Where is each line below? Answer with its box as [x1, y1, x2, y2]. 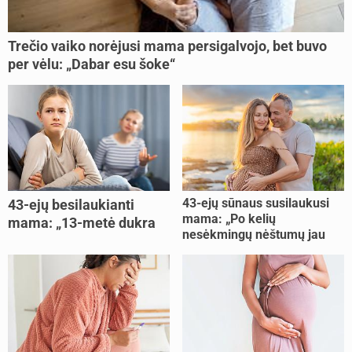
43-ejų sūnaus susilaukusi [182, 196, 329, 211]
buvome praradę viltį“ [182, 243, 303, 258]
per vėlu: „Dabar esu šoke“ [8, 56, 175, 73]
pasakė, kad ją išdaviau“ [8, 233, 161, 250]
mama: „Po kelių [182, 211, 276, 227]
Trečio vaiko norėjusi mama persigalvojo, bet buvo [8, 38, 327, 55]
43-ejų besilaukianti [8, 196, 134, 214]
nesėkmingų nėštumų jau [182, 227, 325, 243]
